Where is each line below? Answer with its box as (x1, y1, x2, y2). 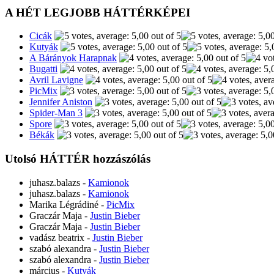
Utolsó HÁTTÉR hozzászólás (5, 152, 150, 165)
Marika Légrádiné (29, 199, 98, 210)
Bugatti (29, 64, 57, 75)
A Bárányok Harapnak (29, 53, 117, 64)
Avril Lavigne (29, 75, 83, 86)
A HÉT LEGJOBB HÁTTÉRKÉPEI (5, 6, 190, 19)
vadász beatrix (29, 232, 84, 243)
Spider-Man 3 (29, 108, 83, 119)
